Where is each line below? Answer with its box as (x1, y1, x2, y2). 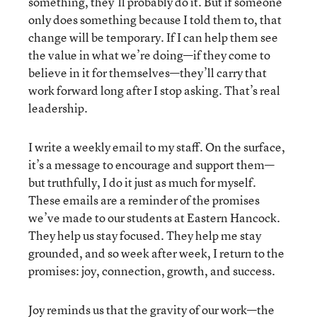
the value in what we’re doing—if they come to (28, 46, 270, 63)
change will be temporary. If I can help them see (28, 28, 278, 45)
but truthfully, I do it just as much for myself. (28, 173, 256, 190)
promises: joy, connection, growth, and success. (28, 262, 275, 279)
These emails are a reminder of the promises (28, 191, 260, 208)
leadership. (28, 99, 88, 116)
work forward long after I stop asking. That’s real (28, 81, 280, 98)
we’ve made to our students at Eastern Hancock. (28, 209, 280, 226)
